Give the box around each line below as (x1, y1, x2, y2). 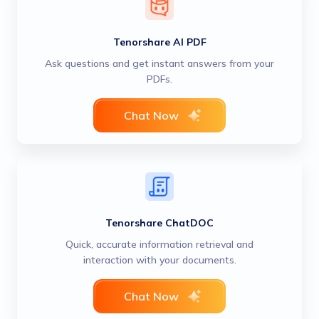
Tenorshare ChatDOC (105, 216, 214, 229)
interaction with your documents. (83, 253, 236, 266)
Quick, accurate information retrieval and (66, 238, 253, 251)
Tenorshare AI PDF (113, 36, 206, 48)
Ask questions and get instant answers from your (45, 57, 274, 70)
